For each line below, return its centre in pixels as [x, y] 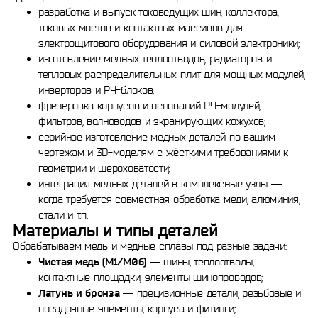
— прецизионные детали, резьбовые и [210, 293]
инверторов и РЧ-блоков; [97, 90]
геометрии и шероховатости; [104, 168]
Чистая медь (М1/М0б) [92, 262]
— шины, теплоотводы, [200, 262]
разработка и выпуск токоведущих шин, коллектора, [159, 12]
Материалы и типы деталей [115, 230]
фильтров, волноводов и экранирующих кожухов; [152, 121]
